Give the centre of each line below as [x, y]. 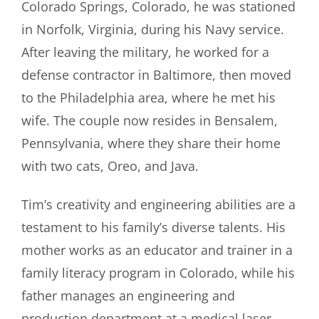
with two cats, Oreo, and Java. [110, 166]
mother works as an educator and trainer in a [157, 250]
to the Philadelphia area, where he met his [148, 97]
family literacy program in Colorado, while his [158, 272]
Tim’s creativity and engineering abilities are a [158, 204]
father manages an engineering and [128, 295]
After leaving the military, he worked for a [145, 52]
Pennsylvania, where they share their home [151, 143]
